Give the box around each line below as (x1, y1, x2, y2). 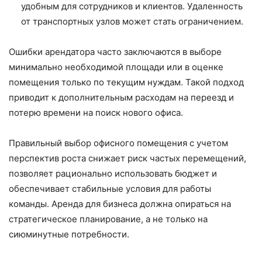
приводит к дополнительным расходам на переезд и (9, 92, 234, 104)
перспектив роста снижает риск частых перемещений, (9, 153, 246, 164)
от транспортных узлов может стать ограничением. (21, 16, 243, 27)
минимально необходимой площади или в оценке (9, 61, 223, 73)
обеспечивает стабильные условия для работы (9, 183, 211, 195)
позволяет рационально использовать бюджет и (9, 168, 217, 180)
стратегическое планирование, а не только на (9, 213, 208, 225)
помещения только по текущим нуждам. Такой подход (9, 77, 244, 88)
